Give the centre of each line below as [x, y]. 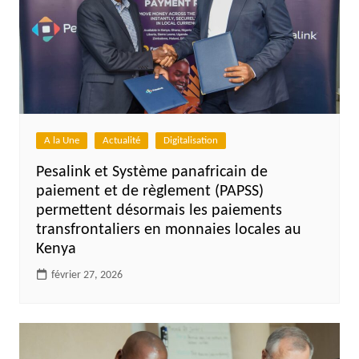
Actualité [121, 141]
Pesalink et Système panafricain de [151, 173]
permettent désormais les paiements [159, 211]
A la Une [61, 141]
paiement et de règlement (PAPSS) [149, 192]
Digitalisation [190, 141]
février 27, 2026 [87, 276]
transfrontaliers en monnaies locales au [168, 230]
